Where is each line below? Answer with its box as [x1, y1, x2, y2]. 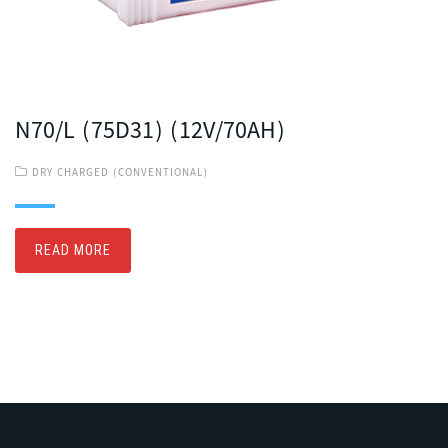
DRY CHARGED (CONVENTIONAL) [32, 164, 208, 183]
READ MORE [35, 242, 111, 258]
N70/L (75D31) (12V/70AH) [15, 112, 285, 153]
